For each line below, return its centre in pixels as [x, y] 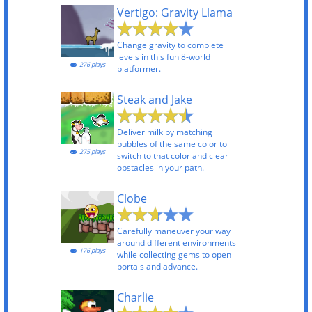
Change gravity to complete [170, 45]
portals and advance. [157, 266]
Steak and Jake [155, 100]
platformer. [139, 69]
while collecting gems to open [174, 255]
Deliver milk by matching [165, 132]
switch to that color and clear [173, 156]
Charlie [135, 297]
